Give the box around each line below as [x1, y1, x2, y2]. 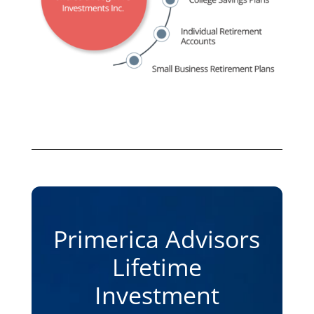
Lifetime [111, 250, 202, 283]
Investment [94, 278, 219, 311]
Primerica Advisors [53, 222, 261, 255]
